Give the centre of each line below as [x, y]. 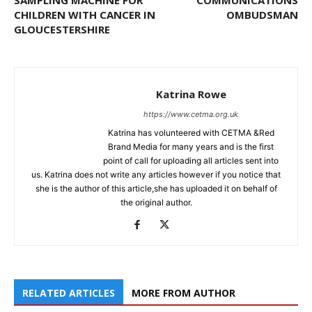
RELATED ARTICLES [69, 293]
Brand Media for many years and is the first [191, 147]
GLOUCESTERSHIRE [62, 30]
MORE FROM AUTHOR [184, 293]
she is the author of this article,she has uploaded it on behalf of [156, 189]
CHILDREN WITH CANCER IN [85, 15]
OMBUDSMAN [262, 15]
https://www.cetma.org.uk [191, 115]
